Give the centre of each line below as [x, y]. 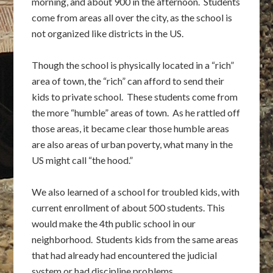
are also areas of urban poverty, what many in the [133, 144]
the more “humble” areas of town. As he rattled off [136, 112]
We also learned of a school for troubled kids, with [136, 192]
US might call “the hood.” [83, 160]
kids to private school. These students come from [135, 97]
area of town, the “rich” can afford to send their [128, 81]
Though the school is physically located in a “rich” [133, 65]
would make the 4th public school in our [114, 223]
